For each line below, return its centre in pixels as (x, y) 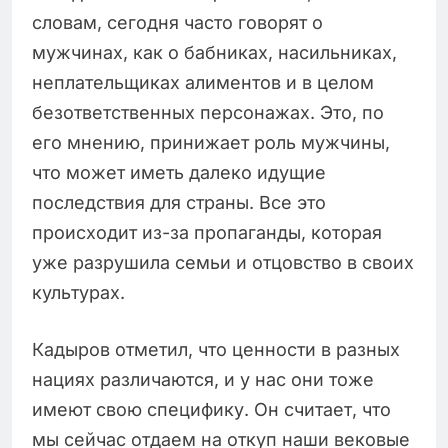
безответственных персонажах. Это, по (208, 113)
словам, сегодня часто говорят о (177, 23)
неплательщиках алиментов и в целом (203, 83)
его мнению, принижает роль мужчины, (211, 143)
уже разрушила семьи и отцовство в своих (223, 263)
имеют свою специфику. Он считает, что (211, 410)
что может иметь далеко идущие (179, 173)
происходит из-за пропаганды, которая (207, 233)
